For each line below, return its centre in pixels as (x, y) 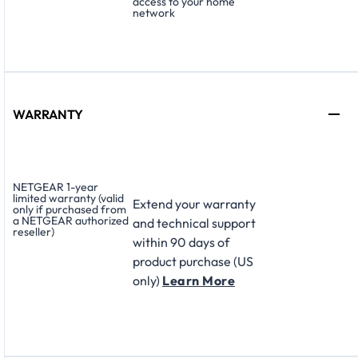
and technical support (194, 223)
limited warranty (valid (68, 199)
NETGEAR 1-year (56, 187)
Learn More (199, 281)
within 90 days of (181, 243)
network (154, 13)
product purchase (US (193, 262)
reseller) (34, 232)
